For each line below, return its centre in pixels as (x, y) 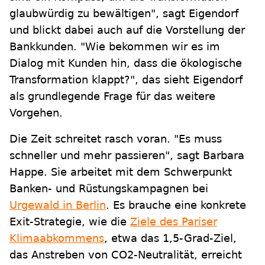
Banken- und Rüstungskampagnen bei (109, 189)
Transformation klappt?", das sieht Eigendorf (126, 80)
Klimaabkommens (57, 238)
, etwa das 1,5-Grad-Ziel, (170, 238)
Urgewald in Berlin (58, 205)
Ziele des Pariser (174, 222)
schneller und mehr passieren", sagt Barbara (127, 156)
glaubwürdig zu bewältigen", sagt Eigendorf (124, 14)
